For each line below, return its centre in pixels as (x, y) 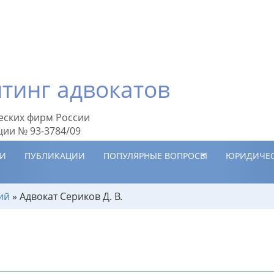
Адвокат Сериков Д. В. (71, 196)
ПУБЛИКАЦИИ (55, 156)
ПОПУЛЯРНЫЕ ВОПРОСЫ (155, 156)
